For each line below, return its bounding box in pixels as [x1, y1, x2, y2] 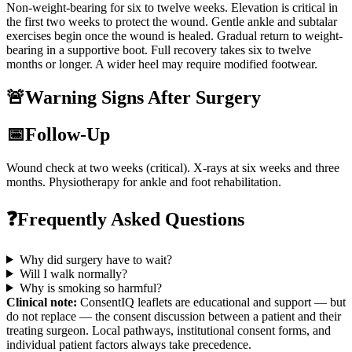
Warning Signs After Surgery [25, 87, 261, 108]
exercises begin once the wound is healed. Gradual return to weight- [6, 29, 343, 43]
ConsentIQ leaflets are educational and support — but [80, 295, 346, 309]
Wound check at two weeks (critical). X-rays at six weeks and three [6, 160, 339, 174]
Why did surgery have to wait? [19, 252, 172, 266]
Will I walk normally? [19, 266, 127, 280]
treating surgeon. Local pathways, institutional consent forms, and [6, 323, 331, 337]
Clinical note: [6, 295, 77, 309]
